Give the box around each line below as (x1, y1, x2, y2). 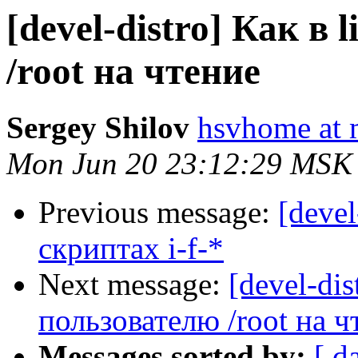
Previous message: (38, 195, 278, 230)
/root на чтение (6, 50, 261, 92)
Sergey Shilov (6, 110, 189, 145)
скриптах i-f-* (38, 231, 224, 266)
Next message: (38, 267, 229, 302)
